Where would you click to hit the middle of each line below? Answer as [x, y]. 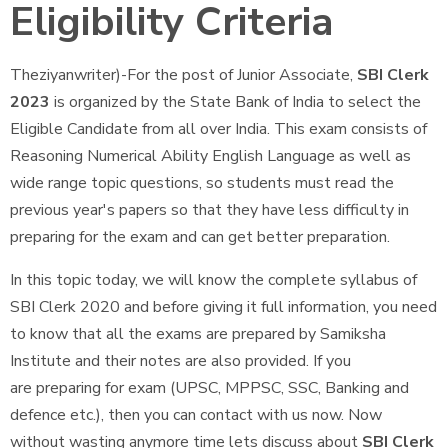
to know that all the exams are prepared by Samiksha [198, 334]
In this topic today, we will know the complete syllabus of [213, 280]
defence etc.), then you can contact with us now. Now [196, 415]
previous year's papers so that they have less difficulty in [209, 210]
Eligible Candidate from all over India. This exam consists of [218, 129]
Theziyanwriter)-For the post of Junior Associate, [183, 75]
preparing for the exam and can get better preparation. [200, 237]
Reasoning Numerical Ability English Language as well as [210, 156]
